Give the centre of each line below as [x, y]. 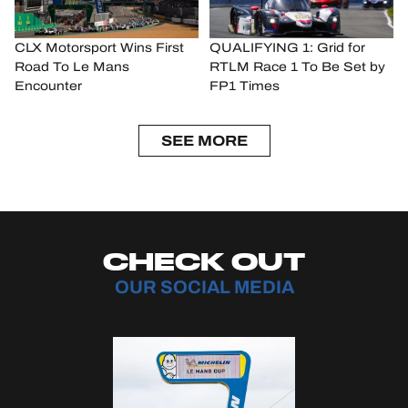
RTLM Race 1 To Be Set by [297, 67]
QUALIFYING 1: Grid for [287, 48]
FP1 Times [244, 87]
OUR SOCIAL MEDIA [204, 287]
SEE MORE [204, 141]
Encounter [48, 87]
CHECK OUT [204, 261]
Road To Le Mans [72, 67]
